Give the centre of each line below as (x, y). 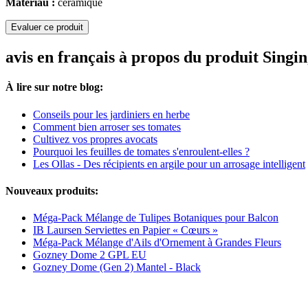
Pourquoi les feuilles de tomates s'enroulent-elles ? (141, 151)
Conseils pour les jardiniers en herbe (111, 114)
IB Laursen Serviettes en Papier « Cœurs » (125, 230)
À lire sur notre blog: (54, 87)
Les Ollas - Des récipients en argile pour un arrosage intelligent (169, 164)
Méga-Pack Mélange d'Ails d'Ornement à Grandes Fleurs (157, 243)
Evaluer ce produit (47, 27)
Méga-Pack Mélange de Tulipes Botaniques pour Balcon (156, 218)
